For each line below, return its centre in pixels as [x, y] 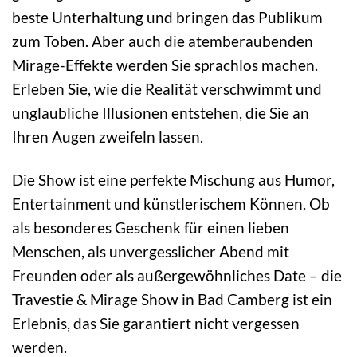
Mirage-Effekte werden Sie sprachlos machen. [165, 65]
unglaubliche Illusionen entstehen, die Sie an [161, 112]
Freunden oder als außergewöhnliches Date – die [177, 276]
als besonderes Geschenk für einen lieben [151, 228]
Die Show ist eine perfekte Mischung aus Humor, [173, 180]
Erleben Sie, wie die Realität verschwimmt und [167, 88]
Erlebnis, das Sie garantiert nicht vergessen [156, 324]
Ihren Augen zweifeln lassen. [108, 136]
